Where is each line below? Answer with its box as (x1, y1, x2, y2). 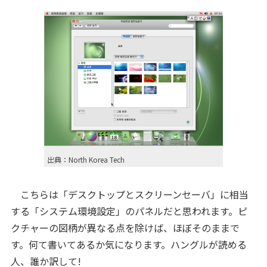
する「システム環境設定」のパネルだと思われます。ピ (10, 204, 247, 218)
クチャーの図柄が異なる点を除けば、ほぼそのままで (10, 221, 240, 235)
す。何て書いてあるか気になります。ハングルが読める (10, 237, 247, 252)
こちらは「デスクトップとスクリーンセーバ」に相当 (10, 187, 249, 201)
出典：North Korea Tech (47, 154, 125, 164)
